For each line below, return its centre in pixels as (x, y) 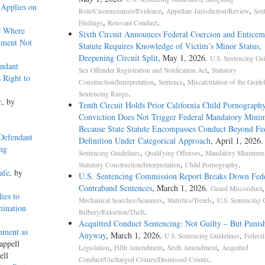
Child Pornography (211, 165)
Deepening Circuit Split (118, 58)
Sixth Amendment (192, 248)
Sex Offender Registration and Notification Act (143, 70)
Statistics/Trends (190, 201)
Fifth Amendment (138, 248)
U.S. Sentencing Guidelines (202, 236)
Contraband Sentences (115, 188)
